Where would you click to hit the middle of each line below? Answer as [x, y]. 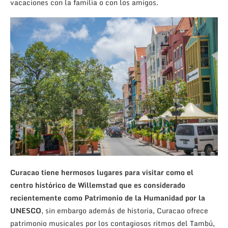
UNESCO [26, 210]
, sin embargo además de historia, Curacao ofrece [125, 210]
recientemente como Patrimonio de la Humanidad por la [108, 197]
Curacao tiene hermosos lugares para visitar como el [102, 172]
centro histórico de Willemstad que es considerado [98, 185]
